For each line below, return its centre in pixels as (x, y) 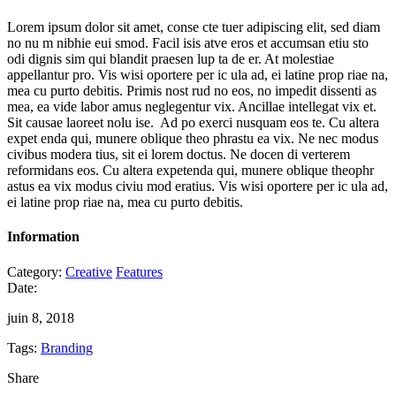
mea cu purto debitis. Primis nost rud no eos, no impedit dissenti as (192, 91)
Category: (34, 271)
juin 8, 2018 (41, 317)
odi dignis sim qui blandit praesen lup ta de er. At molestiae (171, 59)
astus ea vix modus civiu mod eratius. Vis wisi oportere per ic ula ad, (198, 187)
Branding (67, 347)
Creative (89, 271)
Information (43, 237)
